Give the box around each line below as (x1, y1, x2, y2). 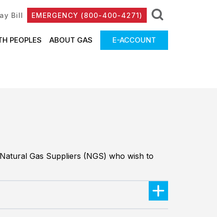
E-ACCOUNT (112, 35, 156, 45)
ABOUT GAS (49, 35, 93, 45)
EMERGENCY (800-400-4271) (31, 11, 142, 19)
